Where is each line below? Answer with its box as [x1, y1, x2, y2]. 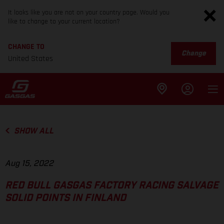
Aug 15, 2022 [5, 159, 53, 168]
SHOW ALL [13, 127, 53, 135]
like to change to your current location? [8, 17, 120, 26]
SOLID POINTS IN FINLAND [5, 193, 126, 203]
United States [8, 53, 53, 64]
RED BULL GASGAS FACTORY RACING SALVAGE [5, 180, 218, 191]
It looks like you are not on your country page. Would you [8, 8, 169, 17]
